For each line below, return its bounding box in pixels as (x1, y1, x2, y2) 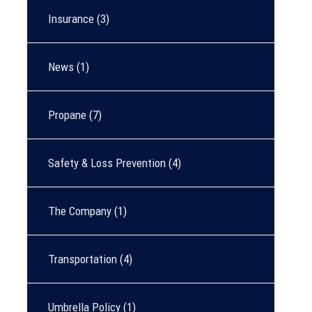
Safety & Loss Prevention (48, 156, 166, 170)
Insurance (48, 12, 94, 26)
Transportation (48, 252, 117, 266)
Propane (48, 108, 86, 122)
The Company (48, 204, 111, 218)
